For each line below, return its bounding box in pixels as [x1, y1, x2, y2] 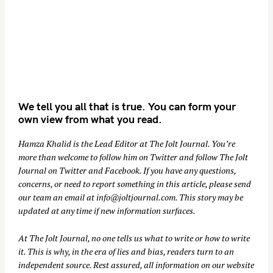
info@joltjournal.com [96, 191, 175, 203]
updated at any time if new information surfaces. [18, 204, 196, 216]
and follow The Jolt [177, 151, 248, 163]
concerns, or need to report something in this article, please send [18, 177, 251, 190]
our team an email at [18, 191, 96, 203]
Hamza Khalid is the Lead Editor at [18, 137, 149, 149]
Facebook [105, 164, 140, 176]
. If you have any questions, [140, 164, 236, 176]
